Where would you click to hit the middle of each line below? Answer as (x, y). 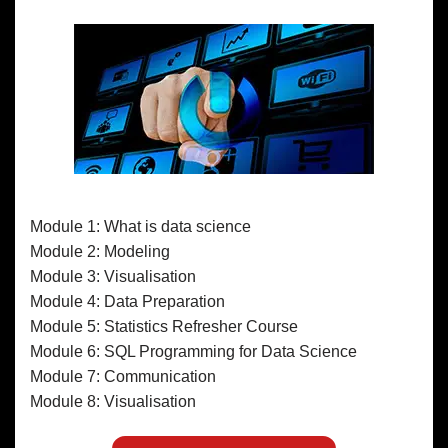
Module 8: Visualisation (113, 401)
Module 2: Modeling (100, 251)
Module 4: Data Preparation (127, 301)
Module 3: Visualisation (113, 276)
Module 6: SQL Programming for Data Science (193, 351)
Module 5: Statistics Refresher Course (164, 326)
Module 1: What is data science (140, 226)
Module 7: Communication (123, 376)
